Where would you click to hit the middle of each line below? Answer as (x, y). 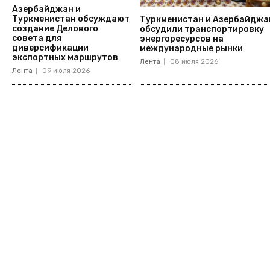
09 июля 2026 (66, 71)
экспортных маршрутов (65, 57)
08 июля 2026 (194, 62)
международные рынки (191, 49)
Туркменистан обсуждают (71, 19)
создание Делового (55, 28)
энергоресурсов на (181, 39)
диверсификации (50, 48)
